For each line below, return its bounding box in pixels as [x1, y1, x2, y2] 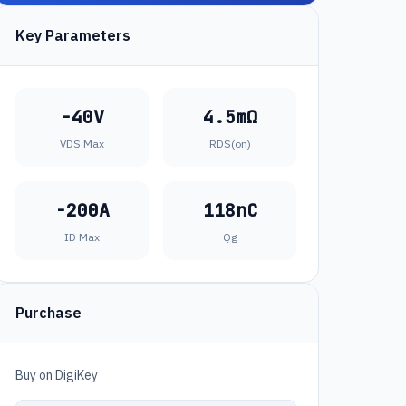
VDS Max [60, 137, 104, 150]
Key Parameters [15, 26, 130, 44]
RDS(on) [208, 137, 251, 150]
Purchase [15, 304, 82, 322]
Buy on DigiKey [15, 367, 98, 383]
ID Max [64, 230, 100, 244]
